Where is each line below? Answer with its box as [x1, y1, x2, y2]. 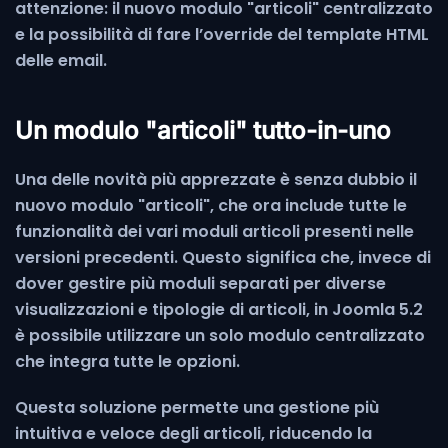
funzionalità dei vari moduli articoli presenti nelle [15, 219, 414, 243]
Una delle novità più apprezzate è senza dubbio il [15, 167, 417, 191]
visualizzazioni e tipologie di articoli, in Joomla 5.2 [15, 297, 423, 321]
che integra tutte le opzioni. [15, 349, 240, 373]
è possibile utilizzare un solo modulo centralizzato [15, 323, 425, 347]
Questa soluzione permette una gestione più [15, 395, 379, 419]
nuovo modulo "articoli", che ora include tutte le [15, 193, 407, 217]
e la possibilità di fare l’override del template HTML [15, 22, 429, 46]
